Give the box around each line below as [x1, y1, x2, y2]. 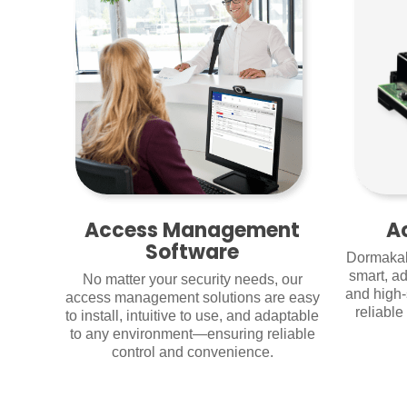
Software [145, 238, 240, 267]
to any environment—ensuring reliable [69, 326, 315, 342]
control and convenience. [111, 344, 273, 361]
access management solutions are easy [65, 290, 320, 306]
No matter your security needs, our [82, 272, 303, 288]
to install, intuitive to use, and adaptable [65, 308, 320, 324]
